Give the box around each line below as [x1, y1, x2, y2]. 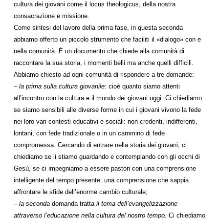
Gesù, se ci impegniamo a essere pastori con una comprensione [14, 165, 196, 172]
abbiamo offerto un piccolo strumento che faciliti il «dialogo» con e [14, 36, 201, 43]
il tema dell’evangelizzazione [96, 200, 177, 207]
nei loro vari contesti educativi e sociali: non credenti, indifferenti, [14, 118, 197, 125]
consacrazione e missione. [14, 12, 89, 20]
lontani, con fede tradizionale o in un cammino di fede [14, 130, 165, 137]
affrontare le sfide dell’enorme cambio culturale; [14, 188, 148, 196]
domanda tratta [50, 200, 96, 207]
